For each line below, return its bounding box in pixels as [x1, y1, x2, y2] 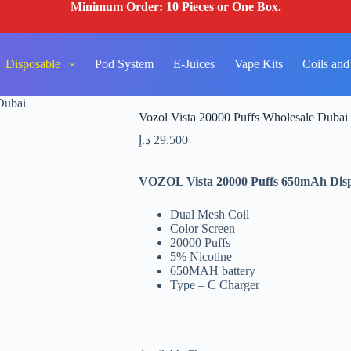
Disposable [5, 57, 60, 71]
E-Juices [173, 57, 215, 71]
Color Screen [169, 222, 235, 236]
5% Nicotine [169, 250, 232, 264]
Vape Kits [234, 57, 284, 71]
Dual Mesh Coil [169, 208, 249, 222]
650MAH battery [169, 264, 255, 278]
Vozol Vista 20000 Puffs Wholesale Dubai [138, 110, 348, 125]
